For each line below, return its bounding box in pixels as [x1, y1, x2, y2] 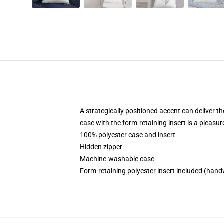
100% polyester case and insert [80, 131, 175, 139]
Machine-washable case [80, 155, 154, 163]
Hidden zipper [80, 143, 122, 151]
